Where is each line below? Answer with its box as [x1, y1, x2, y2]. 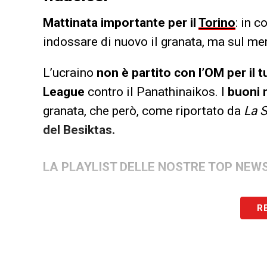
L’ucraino [43, 65, 97, 80]
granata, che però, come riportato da [43, 103, 244, 118]
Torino [198, 15, 235, 30]
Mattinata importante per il [43, 15, 198, 30]
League [43, 84, 85, 99]
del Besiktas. [43, 122, 115, 137]
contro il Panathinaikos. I [85, 84, 228, 99]
